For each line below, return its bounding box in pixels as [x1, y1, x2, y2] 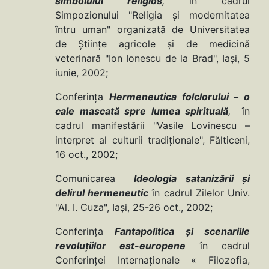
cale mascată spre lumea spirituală [55, 105, 228, 118]
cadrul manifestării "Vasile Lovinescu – [55, 119, 250, 132]
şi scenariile [185, 225, 250, 238]
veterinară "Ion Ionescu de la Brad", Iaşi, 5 [55, 52, 250, 65]
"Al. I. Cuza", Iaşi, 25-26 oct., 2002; [55, 201, 213, 214]
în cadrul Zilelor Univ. [148, 187, 250, 199]
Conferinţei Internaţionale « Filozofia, [55, 254, 250, 267]
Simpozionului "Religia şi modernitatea [55, 9, 250, 22]
